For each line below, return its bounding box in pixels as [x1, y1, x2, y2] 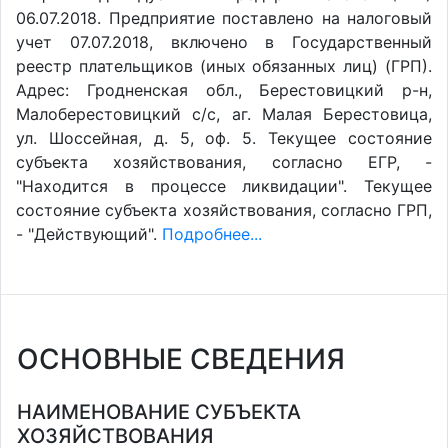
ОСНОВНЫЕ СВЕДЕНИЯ [17, 342, 345, 376]
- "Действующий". [16, 224, 162, 244]
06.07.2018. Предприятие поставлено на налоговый [16, 8, 432, 28]
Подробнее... [162, 224, 262, 244]
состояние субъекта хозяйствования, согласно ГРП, [16, 200, 432, 220]
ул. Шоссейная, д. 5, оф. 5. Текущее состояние [16, 128, 432, 148]
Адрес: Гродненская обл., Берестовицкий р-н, [16, 80, 432, 100]
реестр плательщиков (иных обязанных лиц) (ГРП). [16, 56, 432, 76]
